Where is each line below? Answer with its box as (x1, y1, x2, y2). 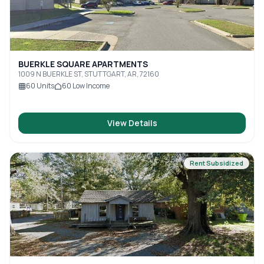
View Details (107, 117, 157, 128)
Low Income (71, 81, 110, 91)
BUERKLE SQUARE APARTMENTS (18, 58, 148, 70)
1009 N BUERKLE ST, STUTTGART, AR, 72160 (18, 69, 159, 79)
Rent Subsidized (190, 159, 243, 167)
